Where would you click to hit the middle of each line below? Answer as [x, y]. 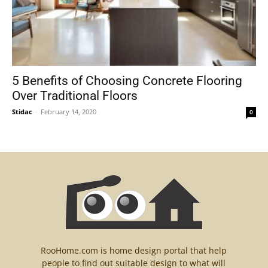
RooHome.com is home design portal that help [134, 250]
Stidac [22, 111]
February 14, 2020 [68, 111]
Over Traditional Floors [75, 95]
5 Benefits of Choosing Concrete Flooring [127, 80]
